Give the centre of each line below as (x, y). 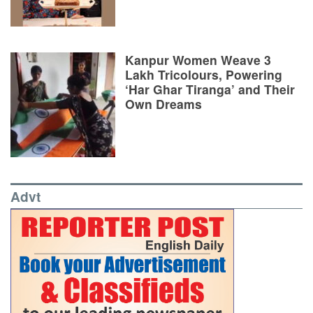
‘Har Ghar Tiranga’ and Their (210, 89)
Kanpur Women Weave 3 (198, 60)
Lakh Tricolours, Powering (204, 75)
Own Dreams (163, 104)
